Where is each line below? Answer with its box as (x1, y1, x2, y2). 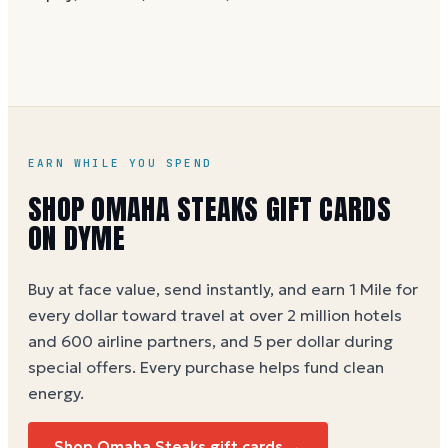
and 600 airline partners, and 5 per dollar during (28, 331, 393, 352)
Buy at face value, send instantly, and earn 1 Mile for (28, 279, 418, 300)
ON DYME (28, 216, 125, 259)
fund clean (304, 357, 384, 378)
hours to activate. (28, 27, 154, 47)
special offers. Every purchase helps (28, 357, 300, 378)
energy (28, 383, 80, 404)
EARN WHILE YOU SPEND (28, 155, 212, 170)
